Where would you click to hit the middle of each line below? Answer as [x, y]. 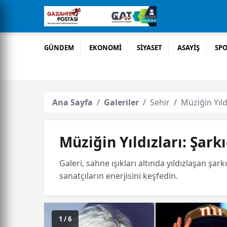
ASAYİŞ [189, 48]
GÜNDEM [59, 48]
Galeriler [121, 102]
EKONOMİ [106, 48]
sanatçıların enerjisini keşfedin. [119, 176]
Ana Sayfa [72, 102]
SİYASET [150, 48]
